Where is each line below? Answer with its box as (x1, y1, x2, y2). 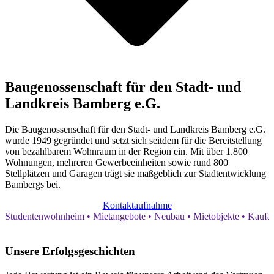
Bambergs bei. (5, 179, 61, 190)
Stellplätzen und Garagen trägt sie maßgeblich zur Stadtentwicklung (5, 168, 266, 179)
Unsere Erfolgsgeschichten (5, 245, 135, 258)
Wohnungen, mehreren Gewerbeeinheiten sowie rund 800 (5, 157, 228, 168)
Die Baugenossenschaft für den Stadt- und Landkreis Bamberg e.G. (5, 124, 265, 135)
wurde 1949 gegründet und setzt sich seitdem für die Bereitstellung (5, 135, 262, 146)
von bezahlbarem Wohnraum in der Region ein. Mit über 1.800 (5, 146, 248, 157)
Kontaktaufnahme (102, 200, 172, 211)
